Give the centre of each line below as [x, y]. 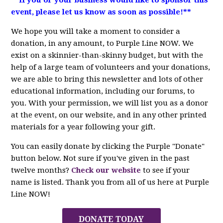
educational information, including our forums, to [103, 91]
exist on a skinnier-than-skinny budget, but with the [107, 55]
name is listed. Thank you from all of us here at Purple [110, 182]
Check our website [105, 170]
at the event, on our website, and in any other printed [109, 115]
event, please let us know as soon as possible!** [102, 12]
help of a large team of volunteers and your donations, [111, 67]
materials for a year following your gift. [83, 127]
